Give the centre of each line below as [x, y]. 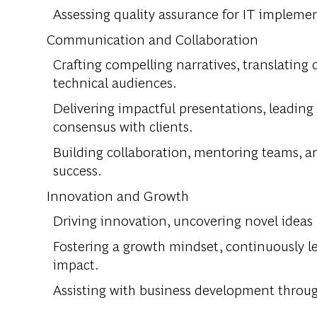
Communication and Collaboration [152, 39]
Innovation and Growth [118, 195]
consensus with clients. [123, 126]
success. [77, 170]
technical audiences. [115, 82]
